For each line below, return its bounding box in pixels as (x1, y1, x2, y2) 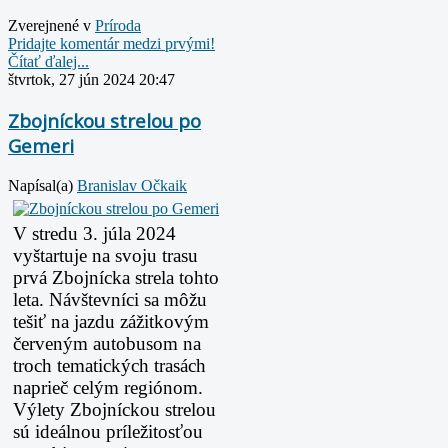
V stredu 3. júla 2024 (13, 222, 176, 244)
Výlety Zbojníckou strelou (13, 398, 216, 420)
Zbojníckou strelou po (8, 107, 201, 133)
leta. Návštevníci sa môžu (13, 288, 207, 310)
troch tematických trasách (13, 354, 206, 376)
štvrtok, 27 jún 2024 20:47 (8, 71, 175, 89)
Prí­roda (95, 17, 141, 35)
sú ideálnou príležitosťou (13, 420, 203, 442)
